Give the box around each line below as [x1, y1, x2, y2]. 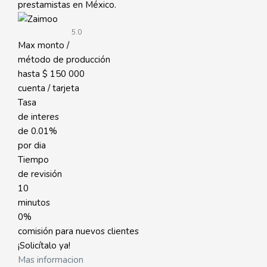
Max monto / [18, 39, 69, 51]
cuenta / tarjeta [18, 82, 79, 94]
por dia [18, 139, 46, 151]
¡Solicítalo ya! [18, 240, 70, 252]
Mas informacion [18, 254, 83, 266]
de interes [18, 111, 59, 123]
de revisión [18, 168, 62, 180]
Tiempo [18, 154, 49, 166]
